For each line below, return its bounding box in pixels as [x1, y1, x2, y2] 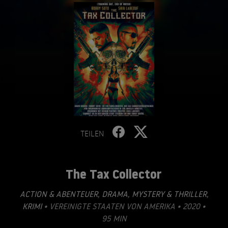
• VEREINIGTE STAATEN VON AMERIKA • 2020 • [42, 201, 206, 211]
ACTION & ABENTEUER [19, 189, 98, 199]
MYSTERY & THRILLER [129, 189, 207, 199]
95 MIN [101, 213, 127, 223]
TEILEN [80, 128, 104, 138]
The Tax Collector [65, 165, 161, 183]
